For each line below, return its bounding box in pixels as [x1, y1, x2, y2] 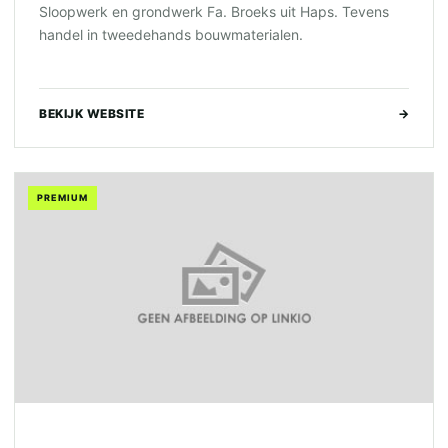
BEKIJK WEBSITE [39, 106, 144, 121]
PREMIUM [37, 192, 88, 203]
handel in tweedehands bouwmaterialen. [39, 26, 303, 43]
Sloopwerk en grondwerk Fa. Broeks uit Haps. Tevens [39, 3, 389, 20]
